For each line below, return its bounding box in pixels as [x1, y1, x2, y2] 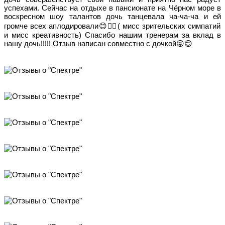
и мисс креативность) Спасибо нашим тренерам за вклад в [4, 30, 221, 39]
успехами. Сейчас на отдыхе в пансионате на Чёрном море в [4, 3, 221, 12]
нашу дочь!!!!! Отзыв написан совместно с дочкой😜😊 [4, 39, 192, 48]
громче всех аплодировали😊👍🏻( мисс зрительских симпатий [4, 21, 220, 30]
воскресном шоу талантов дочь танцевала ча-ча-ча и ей [4, 12, 221, 21]
